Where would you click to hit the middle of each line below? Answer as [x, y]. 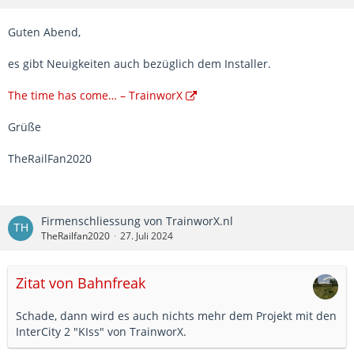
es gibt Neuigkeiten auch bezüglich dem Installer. [139, 64]
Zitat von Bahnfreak [81, 283]
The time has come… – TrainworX [95, 96]
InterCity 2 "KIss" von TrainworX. [101, 332]
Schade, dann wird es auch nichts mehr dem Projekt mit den [176, 316]
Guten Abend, [44, 32]
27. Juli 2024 [147, 236]
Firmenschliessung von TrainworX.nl [137, 221]
